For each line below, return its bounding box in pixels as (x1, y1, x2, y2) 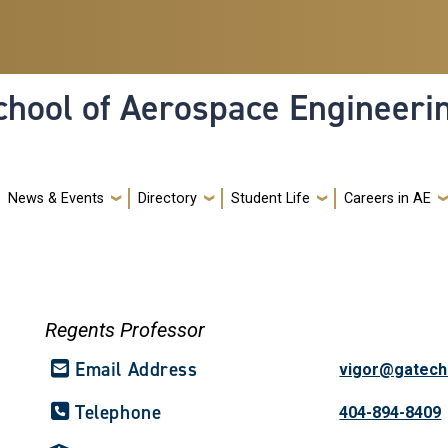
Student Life (231, 189, 310, 207)
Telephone (75, 399, 162, 425)
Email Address (75, 356, 198, 382)
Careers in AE (344, 189, 431, 207)
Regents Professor (45, 317, 206, 342)
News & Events (8, 189, 104, 207)
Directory (138, 189, 197, 207)
